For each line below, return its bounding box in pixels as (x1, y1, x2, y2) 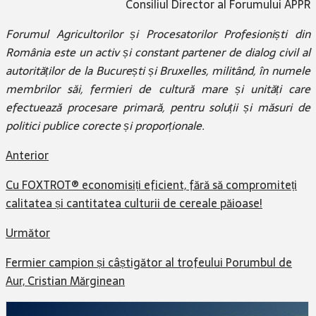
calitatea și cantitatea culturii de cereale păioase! (6, 193, 262, 212)
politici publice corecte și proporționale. (6, 116, 205, 135)
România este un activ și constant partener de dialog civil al (6, 42, 310, 61)
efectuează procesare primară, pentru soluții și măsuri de (6, 97, 310, 116)
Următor (6, 223, 50, 242)
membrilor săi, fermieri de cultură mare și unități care (6, 79, 310, 98)
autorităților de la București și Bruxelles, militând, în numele (6, 61, 310, 80)
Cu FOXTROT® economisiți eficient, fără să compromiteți (6, 175, 297, 194)
